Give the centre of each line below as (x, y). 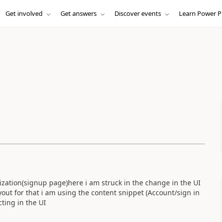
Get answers (78, 13)
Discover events (138, 13)
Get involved (24, 13)
